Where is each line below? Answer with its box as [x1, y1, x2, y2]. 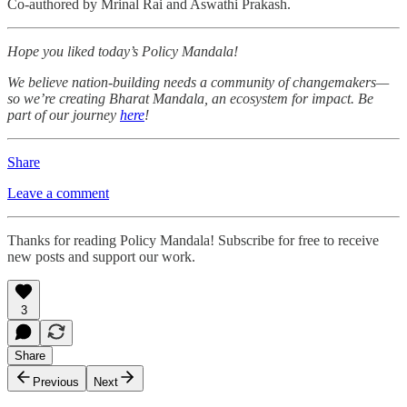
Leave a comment [7, 185, 109, 202]
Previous [33, 375, 79, 390]
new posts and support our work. [7, 249, 195, 265]
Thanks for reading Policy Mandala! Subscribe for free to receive [7, 233, 379, 249]
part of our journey [7, 107, 120, 124]
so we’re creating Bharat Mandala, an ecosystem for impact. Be [7, 91, 373, 107]
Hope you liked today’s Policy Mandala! [7, 44, 238, 60]
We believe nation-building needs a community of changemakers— [7, 74, 389, 91]
